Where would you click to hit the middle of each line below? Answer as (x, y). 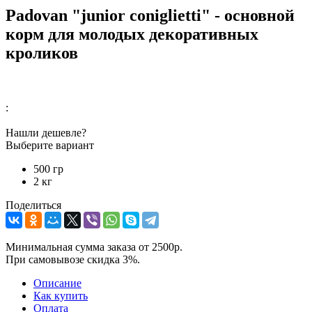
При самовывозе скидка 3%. (73, 259)
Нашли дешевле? (46, 132)
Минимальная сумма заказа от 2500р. (94, 247)
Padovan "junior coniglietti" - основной (150, 15)
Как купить (61, 295)
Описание (57, 283)
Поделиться (33, 205)
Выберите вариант (50, 145)
